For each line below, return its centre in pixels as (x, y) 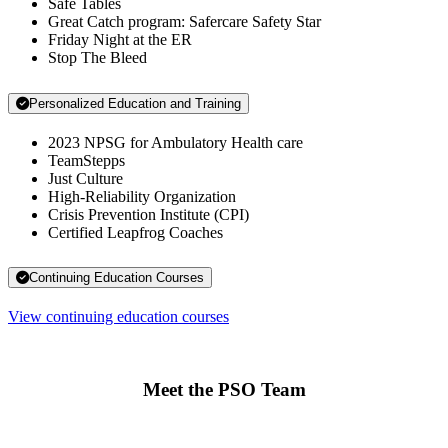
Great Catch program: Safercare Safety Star (184, 21)
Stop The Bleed (97, 57)
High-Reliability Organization (142, 196)
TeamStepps (86, 160)
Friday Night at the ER (120, 39)
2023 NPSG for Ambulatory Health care (175, 142)
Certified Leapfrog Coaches (135, 232)
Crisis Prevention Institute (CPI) (150, 214)
